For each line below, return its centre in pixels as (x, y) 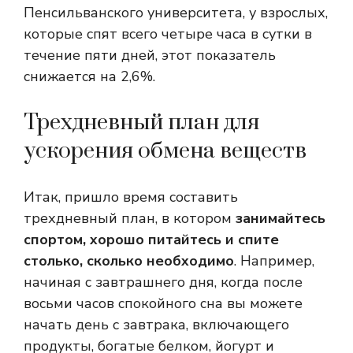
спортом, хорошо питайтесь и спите (151, 240)
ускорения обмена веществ (165, 151)
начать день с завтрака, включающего (156, 325)
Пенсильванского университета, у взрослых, (176, 13)
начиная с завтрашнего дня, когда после (163, 282)
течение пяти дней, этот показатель (150, 56)
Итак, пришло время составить (131, 197)
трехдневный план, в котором (130, 219)
